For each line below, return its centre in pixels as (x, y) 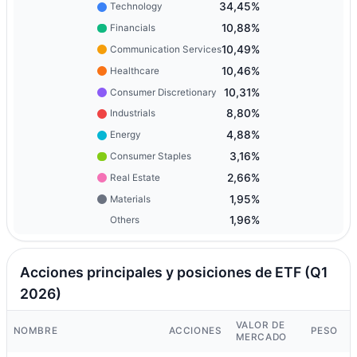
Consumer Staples (150, 156)
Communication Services (165, 49)
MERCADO (261, 337)
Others (124, 220)
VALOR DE (260, 326)
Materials (130, 199)
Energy (125, 135)
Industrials (132, 114)
